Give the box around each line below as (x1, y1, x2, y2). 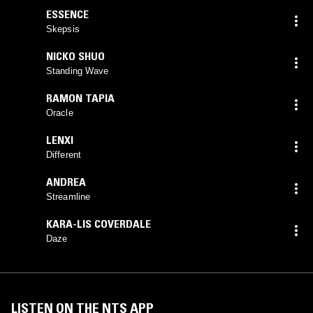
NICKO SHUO (46, 48, 105, 63)
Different (46, 149, 81, 160)
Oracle (46, 107, 73, 118)
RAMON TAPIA (46, 90, 115, 105)
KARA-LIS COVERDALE (46, 216, 151, 231)
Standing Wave (46, 65, 109, 76)
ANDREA (46, 174, 86, 189)
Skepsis (46, 23, 80, 34)
